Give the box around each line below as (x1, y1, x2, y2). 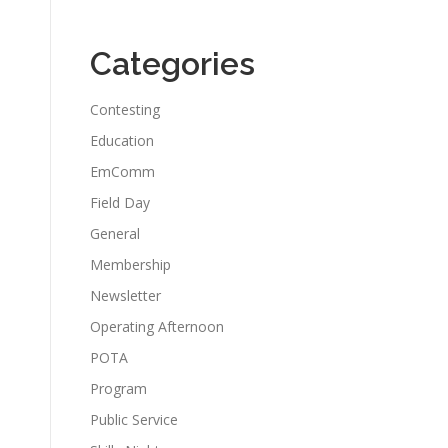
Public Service (90, 409, 178, 429)
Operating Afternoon (90, 316, 224, 336)
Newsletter (90, 285, 161, 305)
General (90, 223, 140, 243)
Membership (90, 254, 171, 274)
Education (90, 130, 154, 150)
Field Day (90, 192, 150, 212)
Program (90, 378, 147, 398)
